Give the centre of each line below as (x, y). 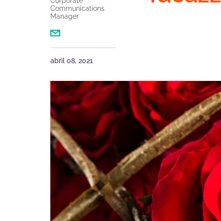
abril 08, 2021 (72, 61)
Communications (77, 8)
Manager (65, 16)
